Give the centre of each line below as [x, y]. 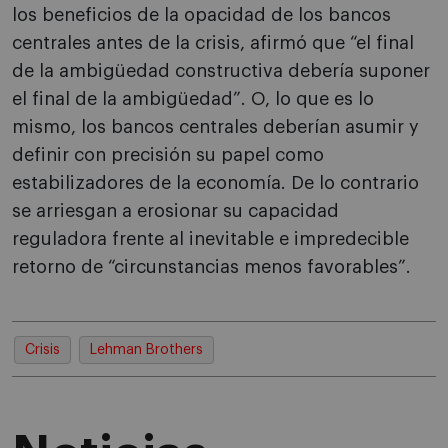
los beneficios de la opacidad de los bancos [201, 15]
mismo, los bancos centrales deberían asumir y [215, 127]
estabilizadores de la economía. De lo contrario [215, 183]
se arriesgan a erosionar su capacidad [175, 211]
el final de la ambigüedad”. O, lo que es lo [193, 99]
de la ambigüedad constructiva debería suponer [221, 71]
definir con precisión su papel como [168, 155]
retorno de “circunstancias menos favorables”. [211, 267]
